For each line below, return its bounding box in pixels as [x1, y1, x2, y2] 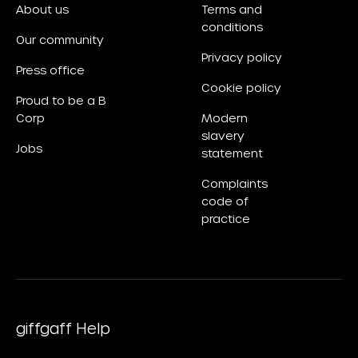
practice [201, 212, 250, 227]
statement [201, 146, 263, 161]
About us [16, 2, 69, 18]
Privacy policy [201, 50, 282, 66]
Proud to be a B [16, 93, 106, 109]
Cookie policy [201, 81, 281, 96]
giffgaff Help [16, 320, 110, 339]
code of [201, 194, 249, 209]
